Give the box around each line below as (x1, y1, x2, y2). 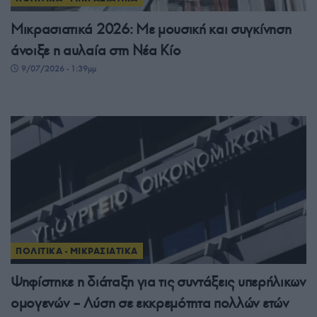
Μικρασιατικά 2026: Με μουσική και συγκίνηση (11, 19, 292, 38)
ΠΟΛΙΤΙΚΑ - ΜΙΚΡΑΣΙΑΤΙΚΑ (16, 245, 138, 256)
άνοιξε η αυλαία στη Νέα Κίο (11, 40, 181, 59)
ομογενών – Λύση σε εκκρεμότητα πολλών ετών (11, 293, 289, 312)
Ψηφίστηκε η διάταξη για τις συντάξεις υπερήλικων (11, 272, 306, 291)
